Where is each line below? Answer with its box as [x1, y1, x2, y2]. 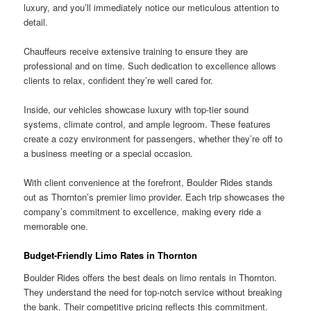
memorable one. [24, 219, 89, 233]
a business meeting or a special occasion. [24, 146, 194, 160]
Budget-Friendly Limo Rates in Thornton [24, 249, 198, 262]
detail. [24, 15, 49, 28]
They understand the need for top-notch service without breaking [24, 285, 283, 299]
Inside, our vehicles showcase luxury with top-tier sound [24, 102, 249, 116]
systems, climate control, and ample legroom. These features [24, 117, 271, 131]
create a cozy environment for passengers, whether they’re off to [24, 131, 283, 145]
